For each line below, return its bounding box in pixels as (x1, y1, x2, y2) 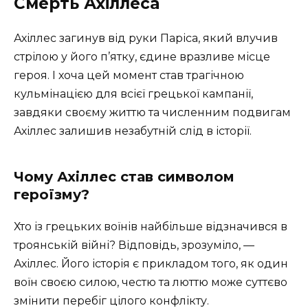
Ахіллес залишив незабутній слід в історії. (14, 124, 252, 138)
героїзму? (14, 186, 89, 203)
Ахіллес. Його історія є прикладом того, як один (14, 257, 288, 271)
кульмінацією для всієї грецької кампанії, (14, 87, 253, 101)
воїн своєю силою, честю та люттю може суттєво (14, 276, 287, 289)
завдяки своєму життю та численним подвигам (14, 106, 291, 120)
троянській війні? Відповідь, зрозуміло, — (14, 239, 254, 252)
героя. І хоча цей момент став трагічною (14, 69, 244, 82)
